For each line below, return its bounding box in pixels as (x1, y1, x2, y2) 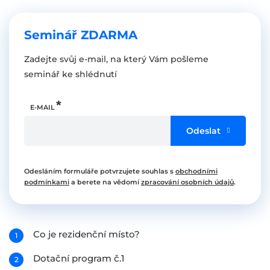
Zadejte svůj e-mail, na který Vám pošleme (24, 54, 209, 64)
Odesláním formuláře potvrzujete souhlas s (24, 167, 175, 175)
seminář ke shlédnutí (24, 69, 117, 80)
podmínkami (24, 178, 69, 186)
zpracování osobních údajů (141, 178, 234, 186)
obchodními (175, 167, 218, 175)
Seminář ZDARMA (24, 28, 137, 42)
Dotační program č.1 (33, 253, 125, 264)
